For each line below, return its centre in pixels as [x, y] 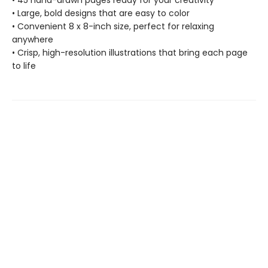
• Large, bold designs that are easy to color [101, 13]
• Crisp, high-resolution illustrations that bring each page [130, 53]
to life [24, 66]
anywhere [33, 39]
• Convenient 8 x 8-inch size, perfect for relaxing [113, 26]
